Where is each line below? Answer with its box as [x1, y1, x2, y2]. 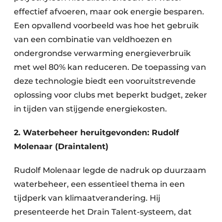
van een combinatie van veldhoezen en [14, 35, 172, 45]
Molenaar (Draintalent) [14, 142, 109, 152]
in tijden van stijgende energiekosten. [14, 104, 167, 114]
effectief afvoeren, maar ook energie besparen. [14, 7, 204, 17]
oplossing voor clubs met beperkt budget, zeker [14, 90, 207, 100]
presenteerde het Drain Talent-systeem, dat [14, 207, 192, 217]
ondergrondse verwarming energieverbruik [14, 49, 191, 58]
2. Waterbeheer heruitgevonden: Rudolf [14, 128, 179, 138]
